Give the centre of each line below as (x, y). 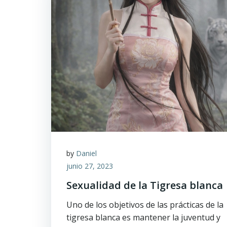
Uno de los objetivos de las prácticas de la (145, 205)
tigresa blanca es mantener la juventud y (143, 217)
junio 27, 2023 (90, 166)
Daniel (86, 153)
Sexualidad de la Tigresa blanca (145, 185)
